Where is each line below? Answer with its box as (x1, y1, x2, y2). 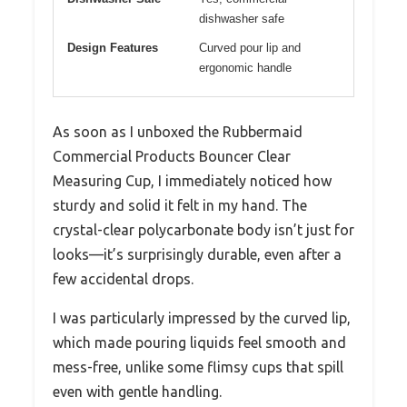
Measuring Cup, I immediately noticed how (53, 173, 332, 190)
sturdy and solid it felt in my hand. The (53, 197, 307, 214)
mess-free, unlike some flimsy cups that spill (53, 359, 343, 376)
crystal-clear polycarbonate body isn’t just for (53, 222, 354, 239)
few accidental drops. (53, 271, 194, 288)
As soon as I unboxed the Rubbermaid (53, 124, 303, 141)
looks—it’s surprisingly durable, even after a (53, 246, 342, 263)
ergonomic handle (199, 61, 292, 75)
